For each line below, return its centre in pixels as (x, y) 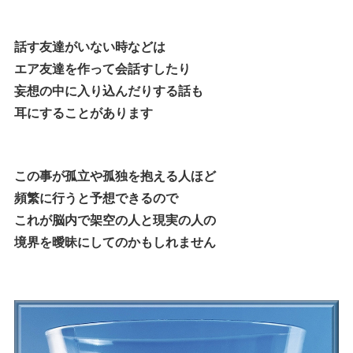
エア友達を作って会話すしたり (102, 68)
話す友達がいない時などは (90, 46)
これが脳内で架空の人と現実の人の (115, 219)
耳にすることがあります (84, 112)
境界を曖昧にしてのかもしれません (115, 241)
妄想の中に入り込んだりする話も (109, 90)
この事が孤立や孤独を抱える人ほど (115, 175)
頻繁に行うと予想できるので (96, 197)
